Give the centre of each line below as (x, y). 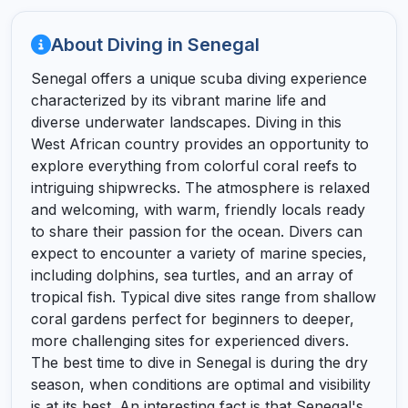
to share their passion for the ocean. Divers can (196, 231)
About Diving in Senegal (155, 44)
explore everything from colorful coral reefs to (194, 165)
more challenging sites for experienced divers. (189, 340)
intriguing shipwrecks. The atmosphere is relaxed (200, 187)
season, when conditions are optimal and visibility (200, 384)
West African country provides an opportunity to (199, 143)
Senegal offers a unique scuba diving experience (199, 78)
